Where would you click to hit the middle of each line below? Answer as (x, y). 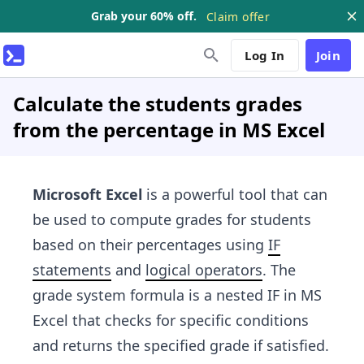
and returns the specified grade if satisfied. (181, 345)
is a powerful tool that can (235, 194)
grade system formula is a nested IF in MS (177, 295)
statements (72, 270)
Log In (265, 55)
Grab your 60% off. (144, 16)
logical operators (204, 270)
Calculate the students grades (158, 104)
